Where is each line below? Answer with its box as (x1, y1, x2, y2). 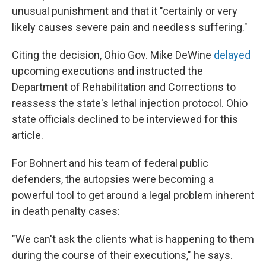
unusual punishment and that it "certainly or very (12, 4, 237, 17)
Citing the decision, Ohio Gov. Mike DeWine (12, 48, 214, 61)
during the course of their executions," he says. (12, 248, 233, 261)
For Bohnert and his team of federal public (12, 156, 208, 169)
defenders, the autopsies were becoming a (12, 172, 214, 185)
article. (12, 128, 43, 141)
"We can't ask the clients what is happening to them (12, 232, 254, 245)
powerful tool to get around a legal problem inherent (12, 188, 254, 201)
